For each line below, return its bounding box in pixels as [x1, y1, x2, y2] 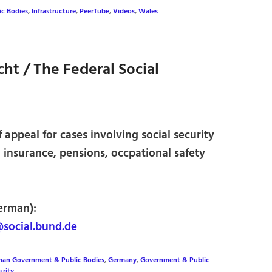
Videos [113, 6, 135, 18]
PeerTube [80, 6, 109, 18]
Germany [108, 254, 137, 266]
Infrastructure [32, 6, 76, 18]
